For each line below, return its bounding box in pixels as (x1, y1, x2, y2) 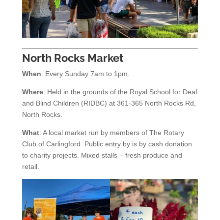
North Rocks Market (22, 51, 123, 64)
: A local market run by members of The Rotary (39, 128, 184, 137)
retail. (22, 162, 39, 170)
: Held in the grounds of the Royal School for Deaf (43, 87, 197, 96)
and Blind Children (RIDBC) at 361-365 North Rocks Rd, (22, 99, 196, 107)
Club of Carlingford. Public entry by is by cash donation (22, 139, 192, 148)
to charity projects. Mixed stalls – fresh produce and (22, 151, 182, 159)
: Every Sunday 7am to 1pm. (41, 69, 130, 78)
